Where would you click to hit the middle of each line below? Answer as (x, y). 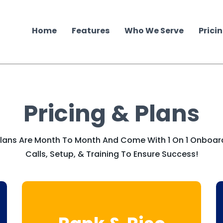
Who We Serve (154, 30)
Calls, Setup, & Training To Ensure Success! (111, 154)
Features (91, 30)
